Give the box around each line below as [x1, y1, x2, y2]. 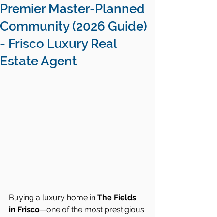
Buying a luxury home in [9, 193, 97, 202]
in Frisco [9, 205, 40, 215]
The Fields [97, 193, 138, 202]
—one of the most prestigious [40, 205, 146, 215]
